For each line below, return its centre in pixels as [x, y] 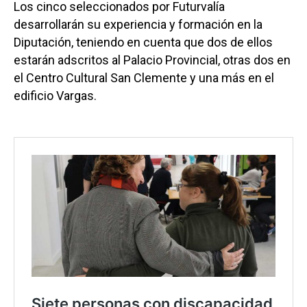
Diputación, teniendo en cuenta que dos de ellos [143, 42]
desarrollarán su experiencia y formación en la [138, 24]
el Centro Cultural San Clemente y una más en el [144, 77]
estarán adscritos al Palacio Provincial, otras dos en [152, 60]
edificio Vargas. [55, 95]
